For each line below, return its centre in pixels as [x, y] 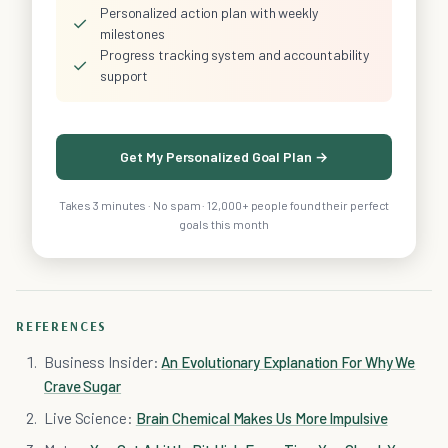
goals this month [224, 224]
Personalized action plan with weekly [208, 13]
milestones [132, 34]
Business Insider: [103, 362]
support [124, 76]
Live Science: [90, 418]
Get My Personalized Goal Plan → [224, 157]
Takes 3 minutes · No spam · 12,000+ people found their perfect [224, 205]
